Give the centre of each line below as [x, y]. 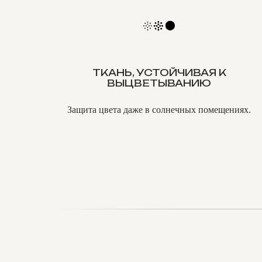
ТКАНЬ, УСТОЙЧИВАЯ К [159, 73]
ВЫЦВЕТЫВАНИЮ [159, 83]
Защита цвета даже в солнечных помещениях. [159, 110]
